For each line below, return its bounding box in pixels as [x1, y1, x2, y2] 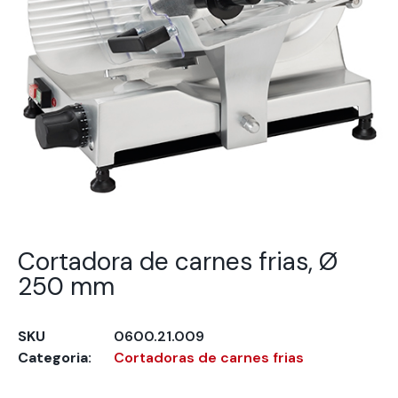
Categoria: [18, 348, 92, 368]
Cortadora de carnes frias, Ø [18, 245, 338, 279]
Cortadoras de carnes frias [114, 348, 304, 368]
